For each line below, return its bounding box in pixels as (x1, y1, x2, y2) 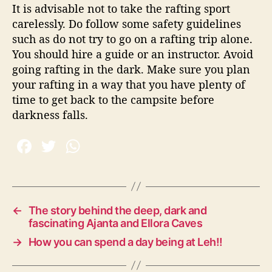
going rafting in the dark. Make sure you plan (12, 62, 250, 77)
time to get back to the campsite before (12, 92, 214, 107)
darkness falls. (12, 107, 88, 123)
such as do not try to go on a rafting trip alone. (12, 32, 253, 47)
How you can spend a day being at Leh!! (28, 235, 223, 248)
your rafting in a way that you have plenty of (12, 77, 245, 92)
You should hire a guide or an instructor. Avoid (12, 47, 253, 62)
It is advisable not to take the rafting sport (12, 1, 230, 16)
